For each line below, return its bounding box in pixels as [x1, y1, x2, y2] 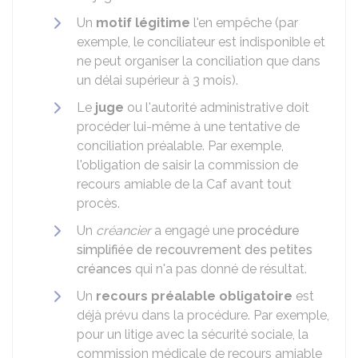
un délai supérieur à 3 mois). [77, 73, 238, 88]
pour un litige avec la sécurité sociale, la [77, 327, 308, 342]
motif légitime [96, 15, 190, 30]
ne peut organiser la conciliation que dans [77, 54, 320, 69]
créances [77, 261, 132, 276]
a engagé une [151, 223, 237, 238]
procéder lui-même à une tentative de [77, 119, 300, 134]
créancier [96, 223, 151, 238]
